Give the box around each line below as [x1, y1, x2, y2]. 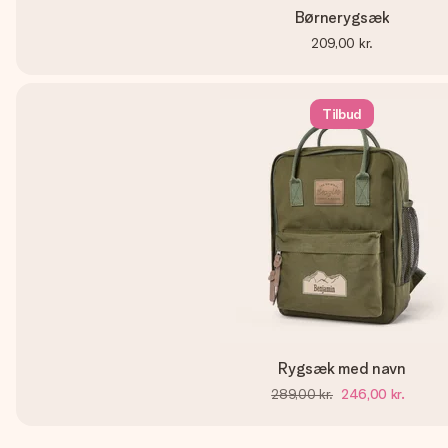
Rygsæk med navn [278, 359, 406, 378]
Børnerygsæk [294, 8, 390, 27]
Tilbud [321, 106, 363, 122]
